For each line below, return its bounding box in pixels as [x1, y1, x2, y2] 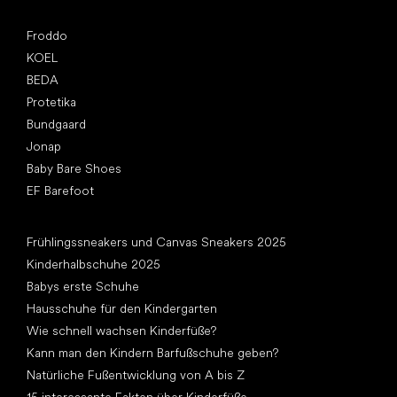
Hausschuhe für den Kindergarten [27, 301, 217, 316]
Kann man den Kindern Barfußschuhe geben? [27, 346, 278, 361]
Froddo [27, 28, 67, 43]
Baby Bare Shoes [27, 161, 121, 176]
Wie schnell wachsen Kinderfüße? [27, 323, 216, 339]
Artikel [27, 218, 63, 233]
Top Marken [27, 12, 94, 27]
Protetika [27, 95, 76, 110]
